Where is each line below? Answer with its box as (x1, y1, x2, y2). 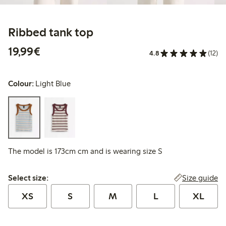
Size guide (182, 173, 218, 183)
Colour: (8, 79, 34, 89)
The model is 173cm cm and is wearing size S (8, 146, 162, 156)
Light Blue (35, 79, 71, 89)
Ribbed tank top (8, 25, 93, 40)
